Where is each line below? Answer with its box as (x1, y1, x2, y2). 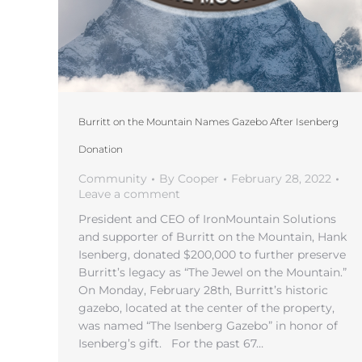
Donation (78, 143, 123, 155)
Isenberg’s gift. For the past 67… (78, 336, 263, 351)
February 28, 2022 (231, 171, 331, 186)
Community (78, 171, 147, 186)
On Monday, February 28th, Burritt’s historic (78, 283, 328, 297)
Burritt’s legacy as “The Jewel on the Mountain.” (78, 265, 347, 280)
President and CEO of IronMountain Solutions (78, 212, 336, 226)
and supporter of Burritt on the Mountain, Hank (78, 229, 347, 244)
